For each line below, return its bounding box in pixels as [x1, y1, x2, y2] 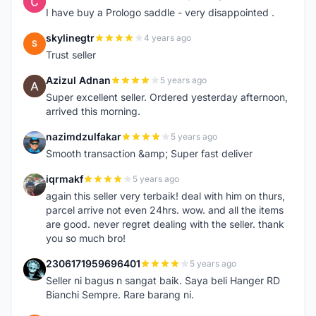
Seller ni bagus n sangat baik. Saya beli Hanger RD [46, 274, 280, 286]
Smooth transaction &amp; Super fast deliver [46, 147, 253, 159]
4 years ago [144, 32, 191, 43]
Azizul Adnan [46, 74, 111, 86]
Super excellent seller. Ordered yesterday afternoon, [46, 91, 288, 103]
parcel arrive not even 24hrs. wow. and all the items [46, 204, 284, 216]
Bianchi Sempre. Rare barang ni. [46, 288, 194, 300]
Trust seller [46, 49, 96, 61]
